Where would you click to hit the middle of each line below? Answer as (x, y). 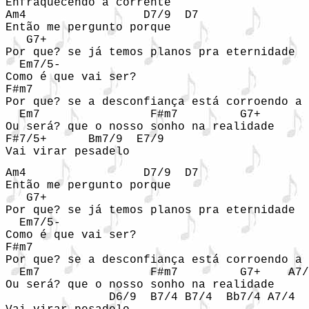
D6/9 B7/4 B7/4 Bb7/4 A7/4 (150, 297)
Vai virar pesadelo (68, 152)
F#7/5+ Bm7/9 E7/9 (85, 139)
